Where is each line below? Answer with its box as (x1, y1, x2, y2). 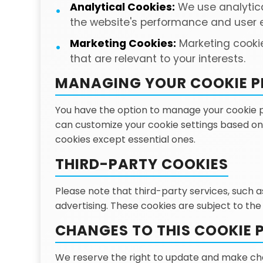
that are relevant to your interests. (69, 52, 245, 66)
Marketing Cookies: (69, 36, 176, 50)
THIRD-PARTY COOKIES (55, 154, 228, 174)
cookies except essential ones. (55, 133, 195, 146)
